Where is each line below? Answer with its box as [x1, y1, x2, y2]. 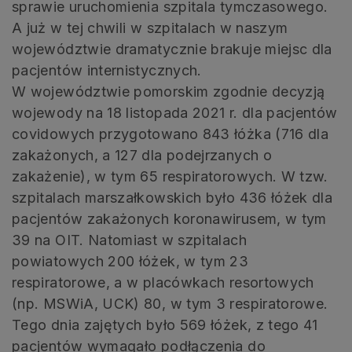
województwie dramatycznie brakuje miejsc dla [12, 40, 332, 57]
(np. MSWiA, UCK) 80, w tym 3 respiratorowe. [12, 295, 328, 312]
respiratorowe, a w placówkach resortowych [12, 273, 314, 291]
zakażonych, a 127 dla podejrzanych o [12, 146, 272, 163]
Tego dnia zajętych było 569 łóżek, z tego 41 [12, 316, 318, 333]
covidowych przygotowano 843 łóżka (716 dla [12, 125, 329, 142]
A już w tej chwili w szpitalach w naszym [12, 19, 288, 36]
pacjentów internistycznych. [12, 61, 202, 79]
